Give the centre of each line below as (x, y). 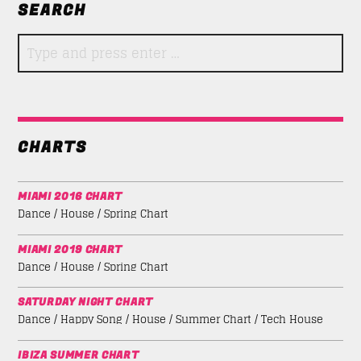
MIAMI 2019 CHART (71, 249)
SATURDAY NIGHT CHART (85, 303)
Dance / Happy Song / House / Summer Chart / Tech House (171, 320)
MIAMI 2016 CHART (71, 197)
